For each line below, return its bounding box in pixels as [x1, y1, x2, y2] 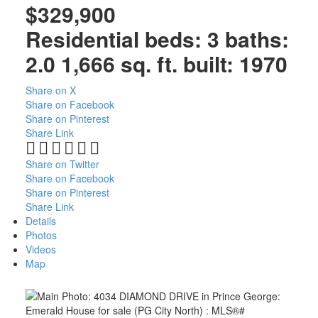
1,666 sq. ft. [60, 48, 177, 79]
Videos [25, 241, 56, 256]
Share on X [25, 82, 76, 97]
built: [182, 48, 239, 79]
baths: [224, 23, 289, 54]
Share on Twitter [25, 156, 99, 171]
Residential [25, 23, 139, 54]
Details [25, 213, 56, 228]
